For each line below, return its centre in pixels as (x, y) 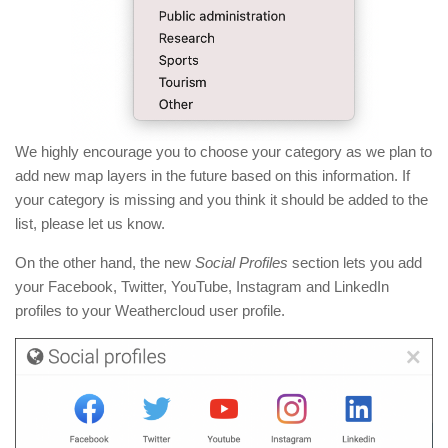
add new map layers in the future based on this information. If (212, 176)
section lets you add (355, 263)
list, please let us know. (90, 224)
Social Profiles (241, 263)
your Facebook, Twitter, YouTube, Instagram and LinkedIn (202, 287)
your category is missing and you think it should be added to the (221, 200)
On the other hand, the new (105, 263)
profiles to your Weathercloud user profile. (150, 311)
